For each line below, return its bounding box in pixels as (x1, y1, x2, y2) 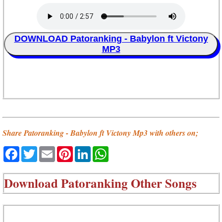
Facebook (19, 145, 61, 156)
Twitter (37, 145, 66, 156)
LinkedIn (91, 145, 127, 156)
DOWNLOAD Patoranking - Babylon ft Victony (14, 34, 208, 44)
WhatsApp (109, 145, 153, 156)
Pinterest (73, 145, 111, 156)
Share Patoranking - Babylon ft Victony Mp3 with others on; (2, 127, 198, 139)
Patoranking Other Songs (61, 173, 197, 192)
